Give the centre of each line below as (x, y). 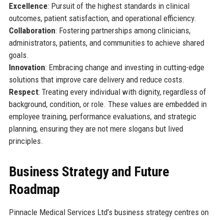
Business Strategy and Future (89, 171)
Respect (23, 92)
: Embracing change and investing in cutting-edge (124, 67)
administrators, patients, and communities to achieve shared (106, 42)
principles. (26, 141)
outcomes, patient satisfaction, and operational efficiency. (102, 18)
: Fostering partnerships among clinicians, (123, 30)
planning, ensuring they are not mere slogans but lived (96, 128)
